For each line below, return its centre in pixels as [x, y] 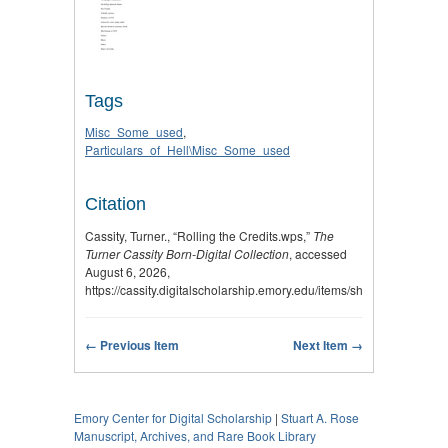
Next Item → [328, 344]
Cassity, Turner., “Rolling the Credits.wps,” [199, 235]
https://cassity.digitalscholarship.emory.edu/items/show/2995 [247, 289]
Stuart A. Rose [320, 417]
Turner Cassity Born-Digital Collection [187, 253]
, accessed [318, 253]
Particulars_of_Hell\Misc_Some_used [187, 150]
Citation [115, 204]
